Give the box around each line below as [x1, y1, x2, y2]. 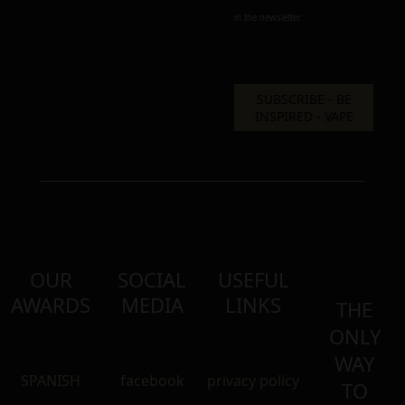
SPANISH [21, 371, 80, 391]
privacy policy [207, 371, 299, 391]
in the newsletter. [234, 12, 302, 24]
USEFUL [217, 266, 289, 293]
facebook [119, 371, 184, 391]
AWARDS [11, 291, 90, 318]
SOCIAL [118, 266, 186, 293]
